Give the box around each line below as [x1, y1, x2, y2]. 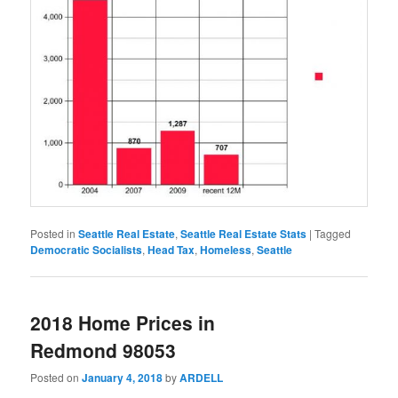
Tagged [314, 225, 352, 241]
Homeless [200, 241, 252, 258]
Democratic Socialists [30, 241, 143, 258]
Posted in [30, 225, 76, 241]
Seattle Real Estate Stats [180, 225, 307, 242]
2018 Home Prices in [30, 309, 216, 337]
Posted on [30, 370, 83, 386]
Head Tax [147, 241, 195, 258]
